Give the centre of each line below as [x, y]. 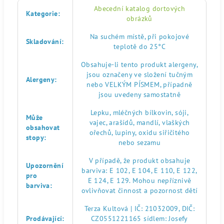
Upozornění [45, 165]
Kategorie [42, 13]
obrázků [139, 18]
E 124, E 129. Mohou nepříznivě [139, 180]
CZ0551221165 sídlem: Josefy [139, 218]
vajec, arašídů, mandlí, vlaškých [139, 122]
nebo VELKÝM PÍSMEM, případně [139, 84]
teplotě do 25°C [139, 46]
